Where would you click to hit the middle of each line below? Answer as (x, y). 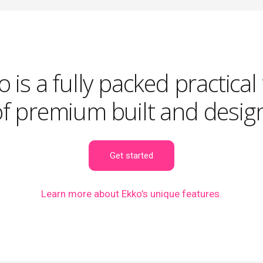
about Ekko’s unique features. (157, 194)
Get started (131, 156)
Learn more (66, 194)
